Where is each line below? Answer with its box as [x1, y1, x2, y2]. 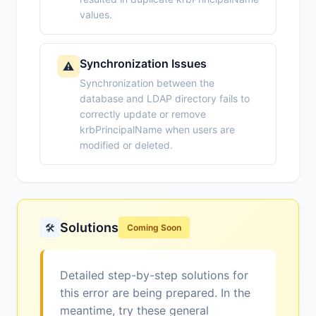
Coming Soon [127, 222, 181, 233]
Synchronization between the [80, 77, 214, 90]
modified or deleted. [80, 139, 173, 152]
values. [80, 8, 112, 21]
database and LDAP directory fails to [80, 92, 250, 105]
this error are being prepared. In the [60, 286, 250, 300]
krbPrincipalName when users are [80, 123, 235, 136]
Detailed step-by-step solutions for [60, 268, 248, 283]
